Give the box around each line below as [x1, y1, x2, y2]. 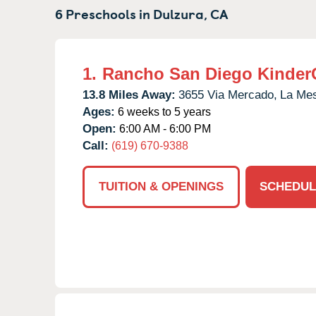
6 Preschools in [55, 3, 153, 23]
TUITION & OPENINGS [99, 179, 224, 193]
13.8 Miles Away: [83, 87, 176, 102]
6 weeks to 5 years [115, 105, 211, 118]
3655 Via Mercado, [178, 87, 277, 102]
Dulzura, [153, 3, 207, 23]
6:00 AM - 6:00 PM [116, 122, 211, 135]
